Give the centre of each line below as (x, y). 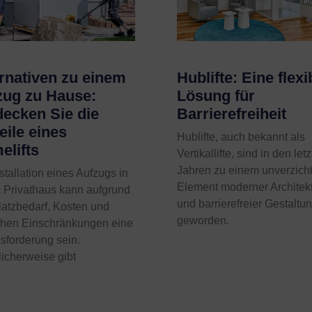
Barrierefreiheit (231, 114)
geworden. (203, 221)
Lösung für (216, 96)
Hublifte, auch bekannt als (241, 137)
